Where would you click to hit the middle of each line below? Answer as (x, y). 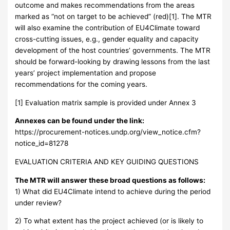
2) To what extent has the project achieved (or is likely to (109, 221)
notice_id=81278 (42, 143)
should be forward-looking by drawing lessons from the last (113, 61)
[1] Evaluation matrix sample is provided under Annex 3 (106, 102)
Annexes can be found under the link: (80, 121)
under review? (39, 203)
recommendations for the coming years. (81, 84)
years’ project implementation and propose (86, 73)
